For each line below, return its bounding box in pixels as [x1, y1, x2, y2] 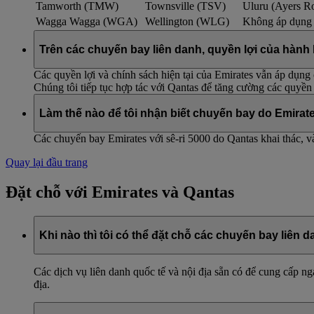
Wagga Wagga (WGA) [36, 15, 137, 28]
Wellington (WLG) [145, 15, 229, 28]
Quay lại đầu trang [6, 156, 88, 169]
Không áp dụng [243, 15, 312, 28]
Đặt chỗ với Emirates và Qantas [6, 183, 234, 202]
